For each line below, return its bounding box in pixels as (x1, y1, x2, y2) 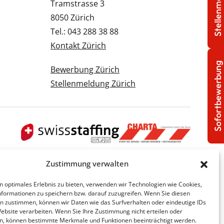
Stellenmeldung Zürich (50, 77, 135, 89)
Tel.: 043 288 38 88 (50, 25, 118, 37)
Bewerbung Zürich (50, 63, 119, 75)
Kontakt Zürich (50, 39, 106, 51)
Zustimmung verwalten (46, 158, 129, 168)
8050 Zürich (50, 11, 94, 23)
